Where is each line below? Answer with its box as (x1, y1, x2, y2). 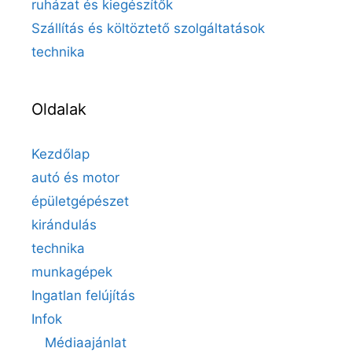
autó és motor (31, 169, 119, 185)
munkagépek (31, 263, 112, 280)
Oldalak (31, 99, 86, 119)
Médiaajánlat (45, 334, 126, 350)
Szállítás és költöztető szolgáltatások (31, 20, 265, 36)
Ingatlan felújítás (31, 287, 135, 303)
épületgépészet (31, 192, 129, 209)
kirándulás (31, 216, 97, 233)
